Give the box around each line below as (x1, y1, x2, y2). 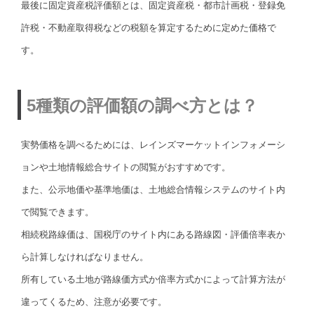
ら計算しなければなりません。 (21, 251, 149, 262)
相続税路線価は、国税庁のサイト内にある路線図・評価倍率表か (21, 228, 285, 240)
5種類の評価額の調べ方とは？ (27, 95, 258, 115)
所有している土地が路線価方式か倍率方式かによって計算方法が (21, 273, 285, 285)
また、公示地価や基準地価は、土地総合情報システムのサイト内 (21, 184, 285, 195)
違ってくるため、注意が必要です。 (21, 296, 167, 307)
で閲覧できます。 (21, 206, 94, 217)
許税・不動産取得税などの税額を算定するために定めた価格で (21, 22, 276, 33)
